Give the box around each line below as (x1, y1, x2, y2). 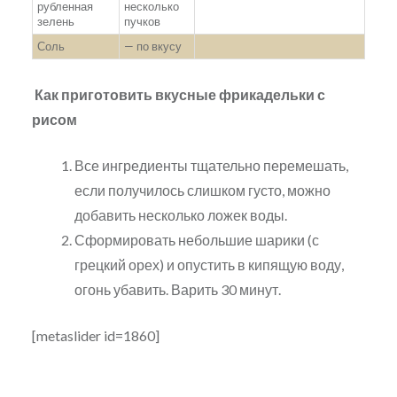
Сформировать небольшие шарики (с (74, 231, 319, 249)
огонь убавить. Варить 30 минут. (74, 281, 281, 299)
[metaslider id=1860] (31, 327, 160, 345)
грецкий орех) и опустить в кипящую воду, (74, 256, 344, 274)
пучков (123, 14, 160, 29)
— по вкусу (123, 39, 182, 54)
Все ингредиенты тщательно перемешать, (74, 157, 348, 175)
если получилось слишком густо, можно (74, 182, 331, 199)
